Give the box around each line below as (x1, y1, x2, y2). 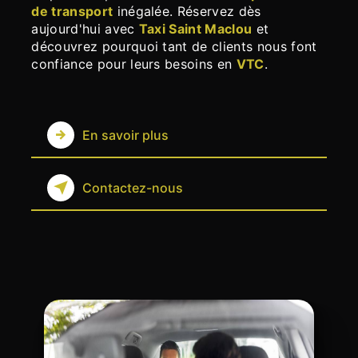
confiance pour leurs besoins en (31, 56, 237, 73)
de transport (31, 3, 113, 20)
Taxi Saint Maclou (138, 21, 253, 38)
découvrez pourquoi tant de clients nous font (31, 38, 317, 55)
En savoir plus (82, 127, 169, 144)
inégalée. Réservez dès (113, 3, 261, 20)
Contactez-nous (82, 180, 184, 197)
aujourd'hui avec (31, 21, 139, 38)
